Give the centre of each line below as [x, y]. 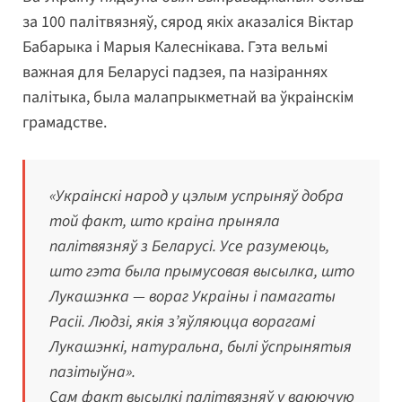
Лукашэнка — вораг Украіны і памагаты [192, 296]
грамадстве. [65, 122]
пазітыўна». [92, 371]
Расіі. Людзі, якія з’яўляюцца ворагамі [182, 321]
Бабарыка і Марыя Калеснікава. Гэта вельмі [175, 47]
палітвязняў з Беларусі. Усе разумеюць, [189, 246]
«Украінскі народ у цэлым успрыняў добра [197, 196]
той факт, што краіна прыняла [165, 221]
